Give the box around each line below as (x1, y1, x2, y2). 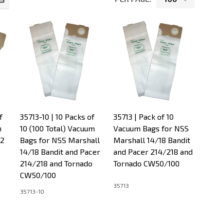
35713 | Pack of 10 (113, 112, 174, 121)
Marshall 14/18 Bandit (113, 135, 190, 145)
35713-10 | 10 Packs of (20, 112, 94, 121)
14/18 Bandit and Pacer (20, 147, 100, 156)
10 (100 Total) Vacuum (20, 124, 95, 133)
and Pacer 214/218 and (113, 147, 193, 156)
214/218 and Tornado (20, 159, 92, 168)
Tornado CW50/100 (113, 159, 180, 168)
